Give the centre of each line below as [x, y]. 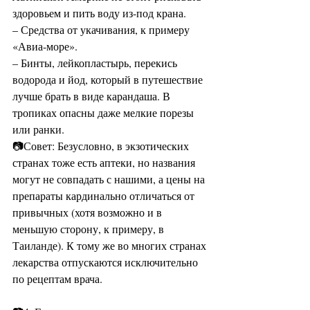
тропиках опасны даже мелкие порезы [104, 112]
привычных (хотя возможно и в [89, 212]
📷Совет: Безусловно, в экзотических [102, 146]
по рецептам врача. [59, 279]
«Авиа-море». [46, 46]
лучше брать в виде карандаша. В [93, 96]
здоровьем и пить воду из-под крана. [101, 13]
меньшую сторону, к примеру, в [90, 229]
